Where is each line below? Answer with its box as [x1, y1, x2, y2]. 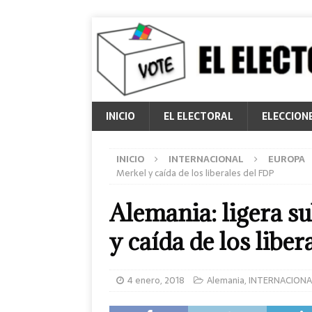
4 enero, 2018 [127, 273, 185, 288]
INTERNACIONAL [169, 152, 244, 166]
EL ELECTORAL [164, 109, 233, 124]
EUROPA [268, 152, 305, 166]
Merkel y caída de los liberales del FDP [116, 166, 274, 180]
